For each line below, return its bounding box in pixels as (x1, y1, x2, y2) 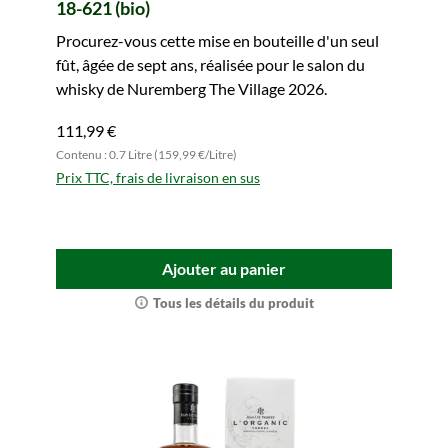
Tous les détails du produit (152, 295, 314, 311)
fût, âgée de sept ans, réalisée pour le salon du (56, 55, 365, 74)
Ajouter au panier (162, 259, 286, 278)
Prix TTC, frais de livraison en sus (56, 169, 260, 186)
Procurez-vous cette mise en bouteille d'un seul (56, 31, 379, 50)
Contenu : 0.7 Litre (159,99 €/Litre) (56, 147, 237, 162)
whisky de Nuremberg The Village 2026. (56, 79, 327, 98)
